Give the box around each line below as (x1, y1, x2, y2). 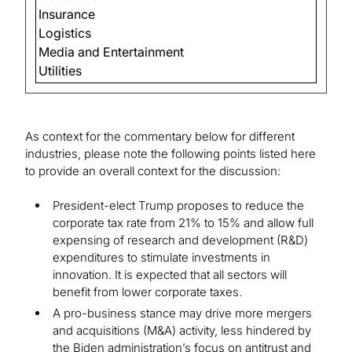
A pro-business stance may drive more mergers (53, 306, 312, 321)
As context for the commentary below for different (25, 129, 295, 145)
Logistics (38, 25, 92, 42)
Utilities (38, 63, 82, 79)
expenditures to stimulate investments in (53, 250, 270, 266)
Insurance (38, 6, 96, 23)
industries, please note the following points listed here (25, 146, 316, 162)
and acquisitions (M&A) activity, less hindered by (53, 323, 311, 339)
